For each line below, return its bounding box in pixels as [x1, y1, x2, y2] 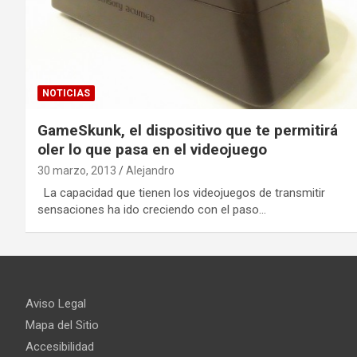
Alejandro [126, 164, 175, 178]
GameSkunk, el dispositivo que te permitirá [37, 121, 338, 140]
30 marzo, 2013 [37, 164, 116, 178]
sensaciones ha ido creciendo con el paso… [37, 202, 266, 218]
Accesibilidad [25, 339, 94, 355]
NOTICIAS [42, 88, 90, 100]
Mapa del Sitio [25, 318, 99, 333]
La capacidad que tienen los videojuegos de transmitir [37, 186, 325, 201]
